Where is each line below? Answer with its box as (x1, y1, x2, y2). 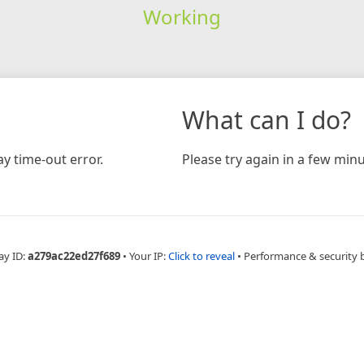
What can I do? (182, 102, 351, 136)
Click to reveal (168, 248, 235, 263)
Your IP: (129, 248, 168, 263)
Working (142, 2, 221, 30)
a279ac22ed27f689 (28, 248, 120, 263)
